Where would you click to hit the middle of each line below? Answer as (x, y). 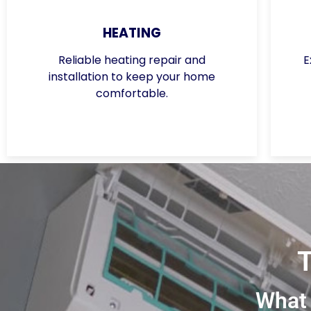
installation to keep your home (132, 76)
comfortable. (132, 93)
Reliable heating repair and (132, 60)
